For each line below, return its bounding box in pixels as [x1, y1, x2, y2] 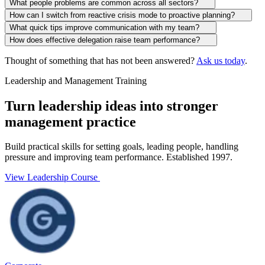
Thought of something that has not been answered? [5, 55, 196, 66]
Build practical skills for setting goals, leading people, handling [5, 141, 238, 152]
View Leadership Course [5, 172, 98, 183]
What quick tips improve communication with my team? [9, 22, 199, 32]
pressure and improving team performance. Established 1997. [5, 152, 232, 163]
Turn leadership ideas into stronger [5, 98, 218, 114]
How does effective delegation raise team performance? [9, 35, 200, 44]
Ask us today [196, 55, 245, 66]
